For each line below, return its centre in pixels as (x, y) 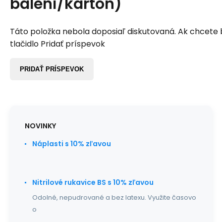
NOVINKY (40, 126)
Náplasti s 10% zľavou (72, 144)
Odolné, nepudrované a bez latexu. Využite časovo (114, 197)
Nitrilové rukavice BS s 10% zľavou (93, 182)
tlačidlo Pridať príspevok (57, 44)
